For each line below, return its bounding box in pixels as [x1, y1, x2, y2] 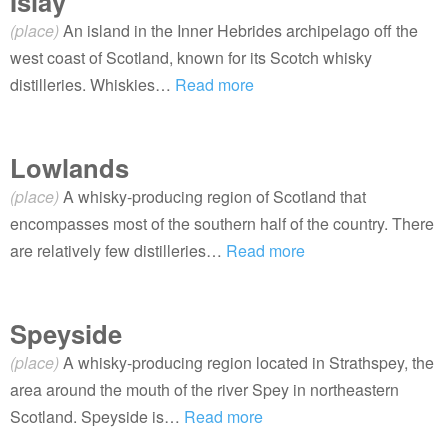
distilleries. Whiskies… [10, 73, 175, 96]
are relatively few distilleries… [10, 239, 226, 262]
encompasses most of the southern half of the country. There [10, 212, 434, 235]
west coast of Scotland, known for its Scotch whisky [10, 46, 372, 69]
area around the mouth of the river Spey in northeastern [10, 378, 399, 401]
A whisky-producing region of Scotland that [63, 185, 366, 208]
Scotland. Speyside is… [10, 405, 184, 428]
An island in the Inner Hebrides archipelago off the [63, 19, 418, 42]
